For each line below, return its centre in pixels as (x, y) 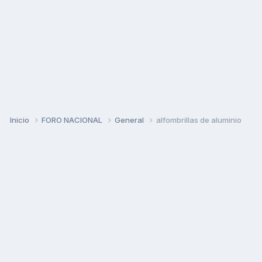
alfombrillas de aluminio (199, 120)
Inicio (20, 120)
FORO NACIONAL (73, 120)
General (130, 120)
